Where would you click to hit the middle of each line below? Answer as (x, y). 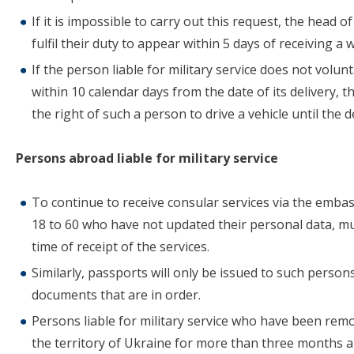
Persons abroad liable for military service (147, 158)
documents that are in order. (116, 295)
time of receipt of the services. (121, 247)
